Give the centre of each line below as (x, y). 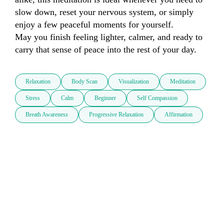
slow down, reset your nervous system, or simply (104, 12)
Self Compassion (157, 98)
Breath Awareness (47, 115)
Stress (33, 98)
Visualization (134, 82)
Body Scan (84, 82)
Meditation (183, 82)
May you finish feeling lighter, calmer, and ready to (109, 37)
